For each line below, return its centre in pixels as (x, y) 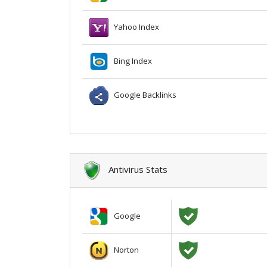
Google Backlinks (142, 94)
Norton (124, 249)
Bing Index (130, 60)
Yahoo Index (134, 27)
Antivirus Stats (134, 169)
